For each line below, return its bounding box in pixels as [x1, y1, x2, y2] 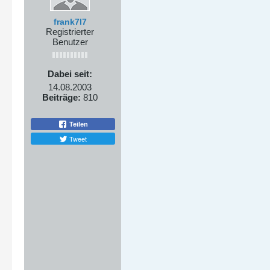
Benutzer [52, 37, 88, 47]
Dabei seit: [48, 69, 92, 79]
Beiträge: [42, 92, 81, 102]
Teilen [67, 120, 88, 128]
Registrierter [46, 27, 94, 37]
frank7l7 [53, 17, 87, 27]
